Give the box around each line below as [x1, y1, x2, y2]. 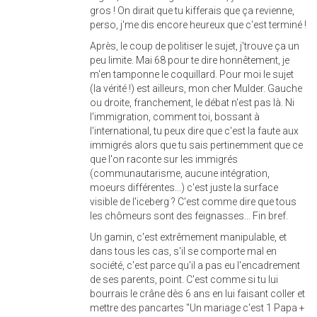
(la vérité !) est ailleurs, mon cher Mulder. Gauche [90, 83, 302, 95]
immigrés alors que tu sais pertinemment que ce [90, 139, 303, 151]
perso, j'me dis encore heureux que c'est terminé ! [90, 19, 306, 31]
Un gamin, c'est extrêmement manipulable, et [90, 231, 287, 243]
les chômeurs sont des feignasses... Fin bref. [90, 210, 288, 222]
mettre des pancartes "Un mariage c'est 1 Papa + [90, 302, 305, 314]
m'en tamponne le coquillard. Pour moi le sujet [90, 69, 294, 81]
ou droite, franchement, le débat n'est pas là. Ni [90, 97, 294, 109]
